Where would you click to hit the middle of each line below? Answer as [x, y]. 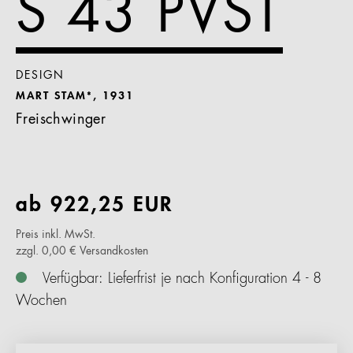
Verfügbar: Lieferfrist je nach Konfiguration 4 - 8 [182, 279]
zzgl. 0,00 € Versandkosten [82, 251]
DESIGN [40, 76]
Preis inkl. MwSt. [56, 235]
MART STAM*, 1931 [75, 96]
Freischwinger [61, 120]
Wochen [41, 301]
